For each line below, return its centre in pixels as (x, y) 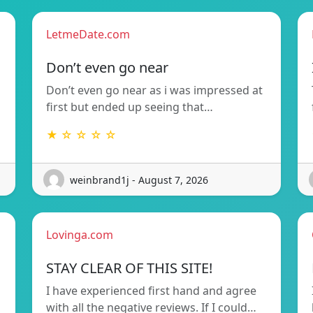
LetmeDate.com (88, 35)
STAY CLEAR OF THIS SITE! (129, 268)
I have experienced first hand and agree (151, 291)
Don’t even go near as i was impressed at (154, 90)
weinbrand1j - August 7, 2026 (139, 180)
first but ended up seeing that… (130, 107)
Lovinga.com (80, 235)
